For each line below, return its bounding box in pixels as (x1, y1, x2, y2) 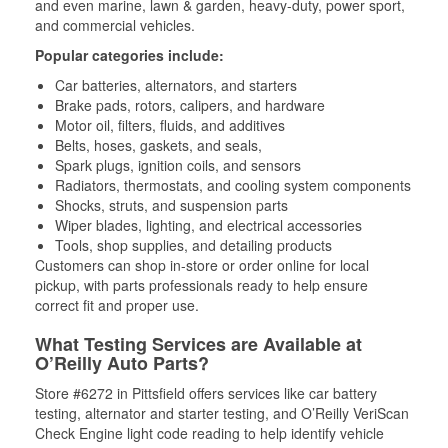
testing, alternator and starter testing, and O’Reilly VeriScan (35, 402, 409, 423)
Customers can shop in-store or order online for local (35, 254, 369, 275)
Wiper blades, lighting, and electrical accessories (55, 214, 362, 235)
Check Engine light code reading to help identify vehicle (35, 422, 384, 443)
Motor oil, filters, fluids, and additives (55, 114, 285, 135)
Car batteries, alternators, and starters (55, 74, 297, 95)
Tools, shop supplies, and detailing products (55, 234, 332, 255)
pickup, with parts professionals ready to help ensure (35, 274, 368, 295)
